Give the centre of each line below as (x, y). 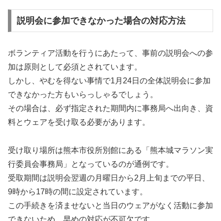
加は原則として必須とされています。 (75, 67)
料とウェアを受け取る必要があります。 (79, 122)
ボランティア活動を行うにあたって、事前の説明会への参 (110, 53)
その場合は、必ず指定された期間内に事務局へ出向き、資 (110, 108)
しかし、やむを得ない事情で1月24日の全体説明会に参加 (109, 80)
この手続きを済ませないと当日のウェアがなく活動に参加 (110, 205)
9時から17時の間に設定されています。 (78, 191)
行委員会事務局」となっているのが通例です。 (91, 164)
